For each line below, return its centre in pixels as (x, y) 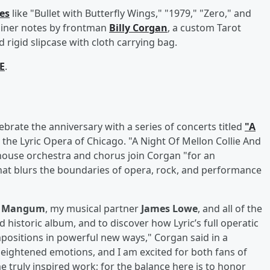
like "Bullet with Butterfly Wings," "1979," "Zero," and (130, 13)
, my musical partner (93, 208)
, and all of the (230, 208)
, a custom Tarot (204, 27)
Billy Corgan (138, 27)
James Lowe (169, 208)
